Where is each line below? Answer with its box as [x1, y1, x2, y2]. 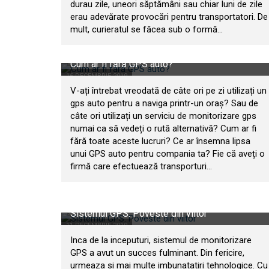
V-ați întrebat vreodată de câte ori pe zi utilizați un [70, 85, 267, 96]
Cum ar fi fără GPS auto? [70, 58, 173, 70]
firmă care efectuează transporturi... [70, 161, 212, 172]
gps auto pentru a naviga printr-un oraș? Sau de [70, 98, 258, 109]
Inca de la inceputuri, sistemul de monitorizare [70, 235, 252, 246]
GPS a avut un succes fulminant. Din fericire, [70, 247, 244, 258]
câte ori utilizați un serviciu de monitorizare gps [70, 110, 256, 121]
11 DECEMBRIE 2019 [66, 222, 127, 229]
